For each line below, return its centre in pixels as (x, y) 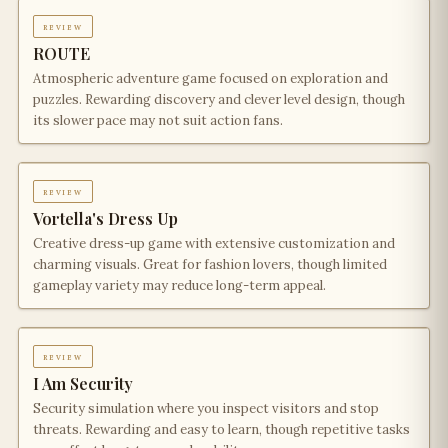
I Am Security (83, 383)
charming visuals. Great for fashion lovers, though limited (210, 264)
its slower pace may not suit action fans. (158, 120)
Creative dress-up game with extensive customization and (214, 243)
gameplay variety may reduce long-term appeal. (179, 285)
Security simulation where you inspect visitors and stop (206, 408)
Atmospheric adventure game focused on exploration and (210, 78)
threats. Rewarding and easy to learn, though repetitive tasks (221, 429)
